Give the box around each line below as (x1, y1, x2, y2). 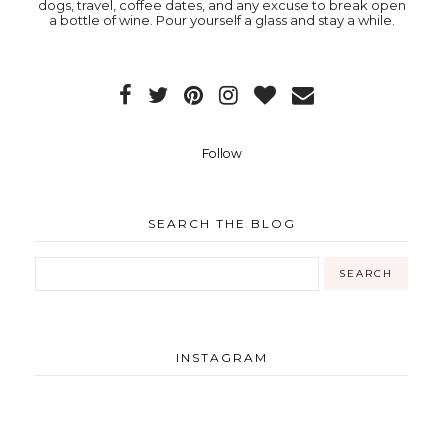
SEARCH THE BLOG (147, 215, 296, 231)
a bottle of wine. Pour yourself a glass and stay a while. (48, 11, 395, 28)
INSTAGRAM (175, 349, 268, 365)
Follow (201, 145, 242, 161)
